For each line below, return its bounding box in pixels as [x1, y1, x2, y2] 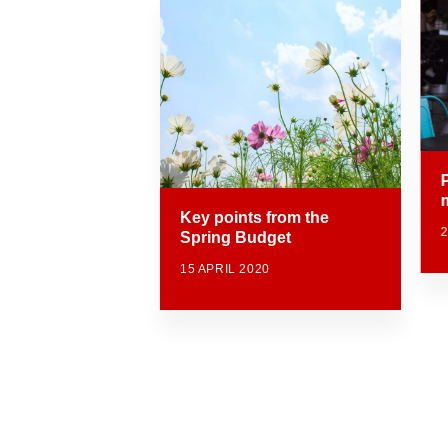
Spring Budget [180, 229, 291, 247]
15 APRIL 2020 [180, 262, 270, 277]
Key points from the [180, 209, 329, 227]
